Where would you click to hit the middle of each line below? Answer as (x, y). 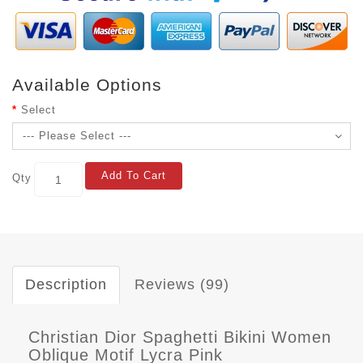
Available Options (87, 85)
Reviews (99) (182, 285)
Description (66, 285)
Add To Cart (134, 176)
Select (38, 110)
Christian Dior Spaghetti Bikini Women (180, 337)
